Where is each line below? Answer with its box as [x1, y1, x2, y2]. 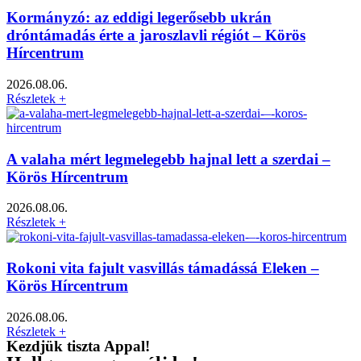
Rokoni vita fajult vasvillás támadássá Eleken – [6, 259, 319, 277]
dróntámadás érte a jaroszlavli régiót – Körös [6, 27, 305, 44]
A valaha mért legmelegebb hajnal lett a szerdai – [6, 150, 330, 168]
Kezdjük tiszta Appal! [6, 337, 150, 355]
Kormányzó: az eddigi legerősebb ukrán [6, 9, 272, 27]
